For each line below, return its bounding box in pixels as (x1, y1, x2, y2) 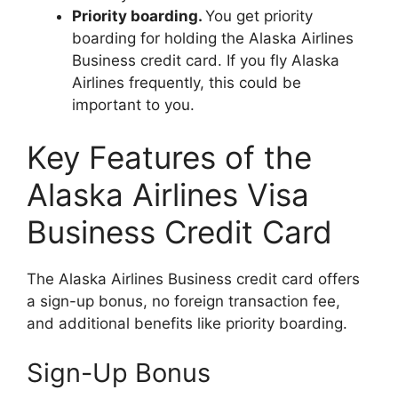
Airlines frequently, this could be (72, 73, 301, 92)
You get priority (205, 6, 313, 25)
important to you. (72, 95, 195, 114)
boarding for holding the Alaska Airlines (72, 28, 354, 47)
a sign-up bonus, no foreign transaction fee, (27, 292, 340, 310)
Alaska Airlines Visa (27, 176, 309, 213)
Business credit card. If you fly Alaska (72, 51, 339, 69)
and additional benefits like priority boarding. (27, 314, 347, 332)
